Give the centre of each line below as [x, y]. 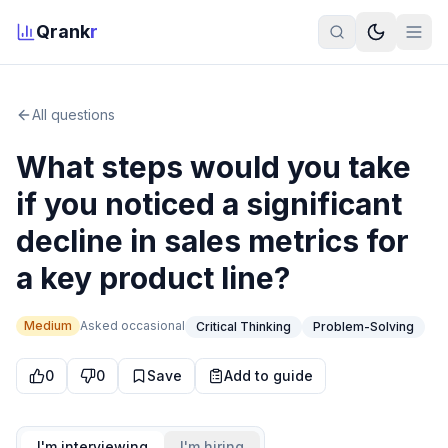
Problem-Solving [363, 326]
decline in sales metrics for [212, 241]
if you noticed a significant [209, 204]
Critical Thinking [243, 326]
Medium [48, 325]
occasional [153, 325]
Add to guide [268, 375]
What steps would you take [213, 167]
